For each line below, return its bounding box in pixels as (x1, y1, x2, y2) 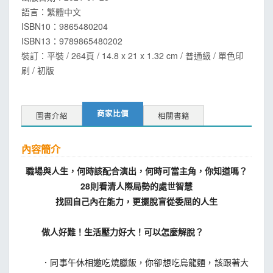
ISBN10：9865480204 (21, 20, 108, 32)
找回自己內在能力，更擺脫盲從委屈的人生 (55, 195, 218, 207)
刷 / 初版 (21, 64, 54, 76)
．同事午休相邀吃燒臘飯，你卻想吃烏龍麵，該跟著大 (24, 256, 249, 268)
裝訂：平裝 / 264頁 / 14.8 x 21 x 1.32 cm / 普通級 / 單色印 (21, 49, 244, 62)
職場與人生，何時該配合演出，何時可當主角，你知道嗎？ (26, 165, 247, 177)
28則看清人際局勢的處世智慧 (80, 180, 193, 192)
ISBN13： (21, 35, 59, 47)
